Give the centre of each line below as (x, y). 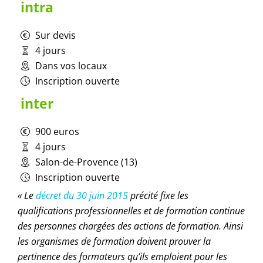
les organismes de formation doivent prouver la (114, 242)
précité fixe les (158, 196)
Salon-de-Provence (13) (86, 162)
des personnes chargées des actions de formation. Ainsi (130, 226)
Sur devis (55, 36)
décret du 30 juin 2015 (82, 196)
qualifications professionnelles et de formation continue (131, 211)
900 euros (57, 132)
